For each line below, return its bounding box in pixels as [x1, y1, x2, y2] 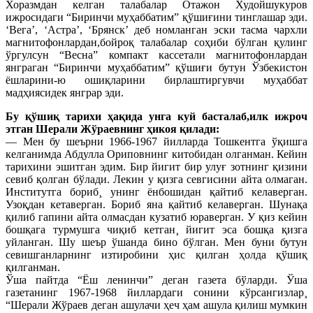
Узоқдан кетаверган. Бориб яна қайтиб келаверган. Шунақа [6, 198, 307, 210]
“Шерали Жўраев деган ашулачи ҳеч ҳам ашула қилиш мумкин [6, 298, 307, 311]
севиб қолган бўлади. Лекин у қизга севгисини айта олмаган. [6, 173, 307, 185]
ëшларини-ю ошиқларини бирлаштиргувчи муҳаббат [6, 73, 307, 86]
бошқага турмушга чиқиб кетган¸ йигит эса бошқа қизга [6, 223, 307, 235]
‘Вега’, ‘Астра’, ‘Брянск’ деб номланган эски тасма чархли [6, 23, 307, 36]
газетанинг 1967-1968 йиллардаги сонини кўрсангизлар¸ [6, 286, 307, 298]
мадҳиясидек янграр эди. [6, 86, 124, 99]
